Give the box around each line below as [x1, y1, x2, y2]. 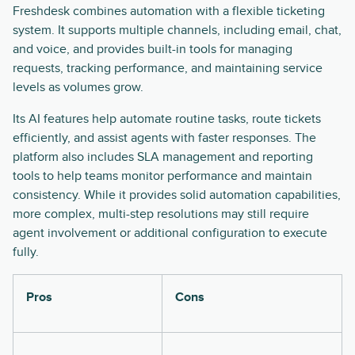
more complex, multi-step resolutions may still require [13, 206, 309, 223]
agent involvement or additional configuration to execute [13, 225, 327, 242]
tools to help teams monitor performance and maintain [13, 168, 312, 185]
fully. [13, 244, 39, 261]
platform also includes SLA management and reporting [13, 149, 313, 166]
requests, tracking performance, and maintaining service [13, 60, 323, 77]
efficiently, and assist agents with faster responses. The [13, 130, 316, 147]
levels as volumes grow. [13, 79, 143, 96]
